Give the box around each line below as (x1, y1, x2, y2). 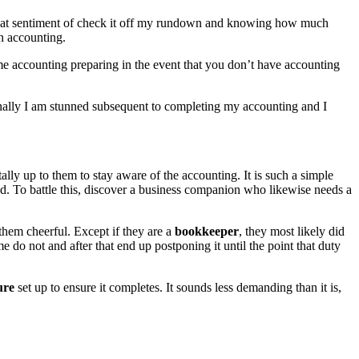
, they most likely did (239, 224, 345, 239)
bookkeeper (175, 224, 239, 239)
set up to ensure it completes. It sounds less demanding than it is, (14, 280, 341, 295)
